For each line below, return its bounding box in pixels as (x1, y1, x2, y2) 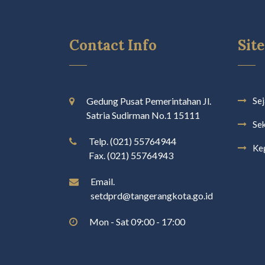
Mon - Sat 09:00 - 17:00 (89, 216, 185, 228)
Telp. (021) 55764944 (89, 135, 176, 147)
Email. (91, 176, 115, 188)
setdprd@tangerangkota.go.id (91, 190, 213, 202)
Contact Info (69, 36, 157, 55)
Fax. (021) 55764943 (89, 150, 173, 161)
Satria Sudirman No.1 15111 (86, 109, 200, 121)
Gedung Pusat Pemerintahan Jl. (86, 95, 211, 107)
